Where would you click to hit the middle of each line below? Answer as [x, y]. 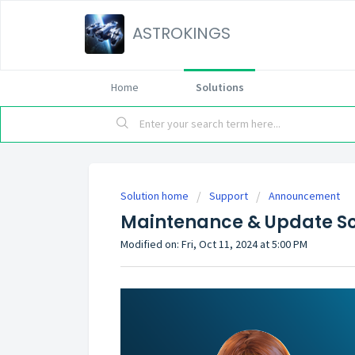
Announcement [304, 196]
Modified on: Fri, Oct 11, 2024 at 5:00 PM [214, 244]
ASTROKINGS [181, 33]
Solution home [156, 196]
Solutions [219, 87]
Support [229, 196]
